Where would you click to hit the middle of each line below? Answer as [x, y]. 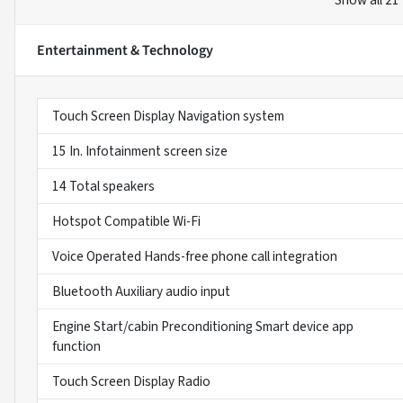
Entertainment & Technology [125, 51]
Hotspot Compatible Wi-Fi [126, 222]
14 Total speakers [103, 187]
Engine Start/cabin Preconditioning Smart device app [203, 327]
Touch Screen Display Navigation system [168, 116]
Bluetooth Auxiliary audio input [141, 292]
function [76, 347]
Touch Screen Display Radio [131, 382]
